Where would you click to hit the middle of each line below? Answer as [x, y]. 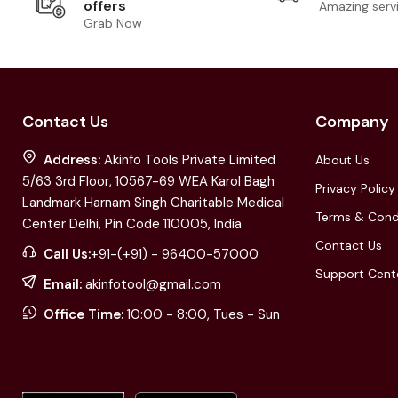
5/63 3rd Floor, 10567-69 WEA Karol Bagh [148, 181]
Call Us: [67, 254]
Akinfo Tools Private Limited [190, 159]
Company [352, 121]
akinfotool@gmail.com [151, 284]
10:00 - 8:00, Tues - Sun [202, 314]
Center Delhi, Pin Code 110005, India [132, 223]
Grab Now [113, 23]
